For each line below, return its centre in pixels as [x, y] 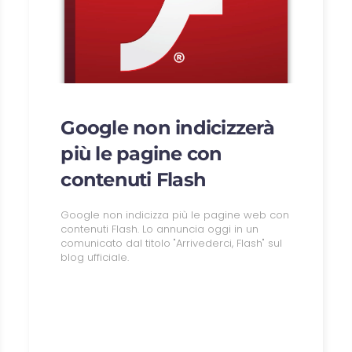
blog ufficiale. [95, 258]
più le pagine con [141, 154]
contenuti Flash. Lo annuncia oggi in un [160, 229]
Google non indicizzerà [167, 128]
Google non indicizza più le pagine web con [175, 215]
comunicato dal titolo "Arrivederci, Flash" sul [172, 244]
